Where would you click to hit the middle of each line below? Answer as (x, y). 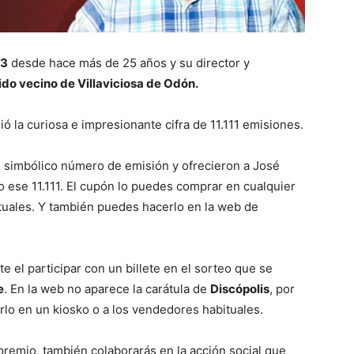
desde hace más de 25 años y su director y (129, 62)
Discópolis (240, 288)
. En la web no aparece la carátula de (107, 288)
